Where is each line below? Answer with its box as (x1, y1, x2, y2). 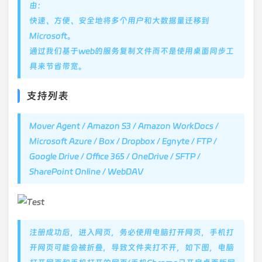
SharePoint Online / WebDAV (29, 167, 143, 176)
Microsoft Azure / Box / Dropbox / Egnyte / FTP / (29, 136, 217, 146)
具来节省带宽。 (29, 61, 87, 71)
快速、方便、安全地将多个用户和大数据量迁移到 (29, 16, 209, 25)
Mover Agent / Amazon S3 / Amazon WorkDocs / (29, 121, 219, 130)
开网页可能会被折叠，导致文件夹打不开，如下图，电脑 (29, 243, 234, 252)
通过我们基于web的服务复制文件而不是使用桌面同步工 (29, 46, 234, 56)
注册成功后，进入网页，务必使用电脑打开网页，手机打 (29, 227, 234, 237)
